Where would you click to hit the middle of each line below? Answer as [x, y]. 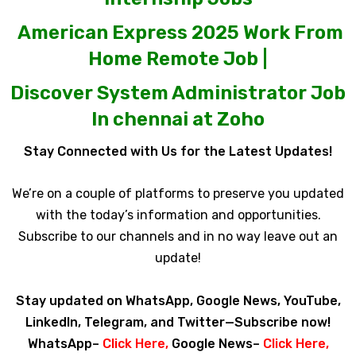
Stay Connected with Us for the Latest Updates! [178, 152]
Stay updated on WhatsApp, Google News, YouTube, [178, 300]
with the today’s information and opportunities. [178, 215]
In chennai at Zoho [178, 120]
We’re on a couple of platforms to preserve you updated [178, 194]
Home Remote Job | [178, 59]
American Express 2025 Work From [180, 33]
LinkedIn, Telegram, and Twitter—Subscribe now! [178, 322]
